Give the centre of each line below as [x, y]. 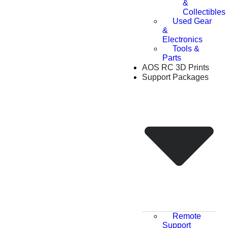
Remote [187, 216]
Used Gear [192, 21]
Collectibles [204, 12]
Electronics [182, 40]
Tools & [186, 49]
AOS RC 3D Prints [176, 68]
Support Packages [175, 77]
